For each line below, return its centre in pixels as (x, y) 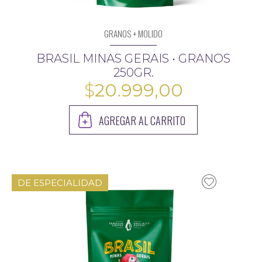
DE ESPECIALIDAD (60, 182)
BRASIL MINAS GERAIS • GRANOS (134, 58)
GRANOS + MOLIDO (134, 33)
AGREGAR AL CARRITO (142, 120)
